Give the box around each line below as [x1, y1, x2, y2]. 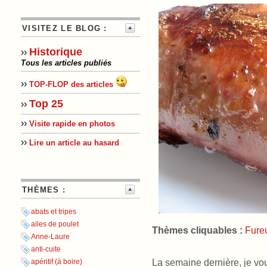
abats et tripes [31, 207, 76, 216]
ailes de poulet [31, 220, 79, 229]
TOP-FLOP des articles [29, 79, 113, 89]
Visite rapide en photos [29, 119, 115, 129]
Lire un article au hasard [29, 138, 119, 148]
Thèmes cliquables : [152, 225, 243, 235]
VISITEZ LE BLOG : [22, 24, 107, 33]
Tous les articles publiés [21, 58, 111, 67]
